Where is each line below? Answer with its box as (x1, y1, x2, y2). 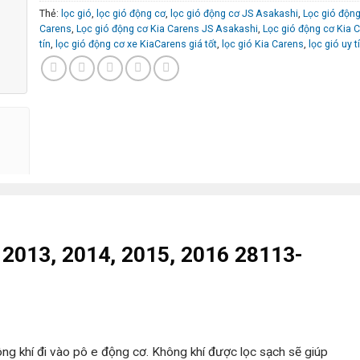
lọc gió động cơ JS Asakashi (170, 6, 298, 19)
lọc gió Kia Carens (222, 37, 304, 50)
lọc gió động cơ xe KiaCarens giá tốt (55, 37, 217, 50)
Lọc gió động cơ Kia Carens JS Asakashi (76, 22, 258, 35)
